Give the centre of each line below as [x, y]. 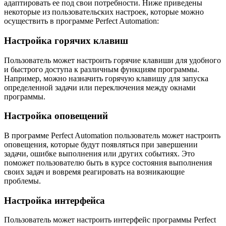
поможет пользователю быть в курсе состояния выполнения [108, 162]
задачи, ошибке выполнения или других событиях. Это [99, 153]
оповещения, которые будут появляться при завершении [101, 144]
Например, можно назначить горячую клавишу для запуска [106, 78]
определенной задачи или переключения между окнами [100, 87]
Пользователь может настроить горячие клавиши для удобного [112, 60]
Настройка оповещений [56, 116]
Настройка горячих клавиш [66, 40]
